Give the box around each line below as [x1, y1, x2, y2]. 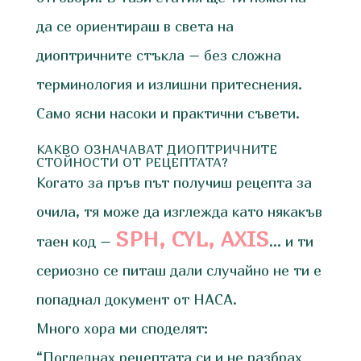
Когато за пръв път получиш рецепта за [35, 173, 312, 191]
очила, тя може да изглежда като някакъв [35, 202, 322, 220]
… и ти [268, 232, 313, 250]
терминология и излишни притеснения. [35, 75, 302, 93]
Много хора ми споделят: [35, 319, 208, 337]
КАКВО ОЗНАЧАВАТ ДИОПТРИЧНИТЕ [35, 140, 277, 157]
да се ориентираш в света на [35, 17, 234, 35]
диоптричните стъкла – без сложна [35, 46, 281, 64]
